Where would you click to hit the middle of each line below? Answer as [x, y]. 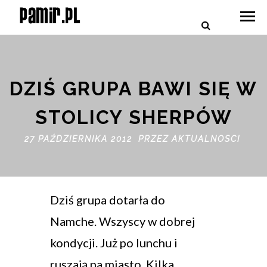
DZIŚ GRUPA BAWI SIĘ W [133, 89]
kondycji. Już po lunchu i [114, 243]
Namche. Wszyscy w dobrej [122, 221]
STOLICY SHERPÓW [133, 117]
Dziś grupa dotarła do [108, 200]
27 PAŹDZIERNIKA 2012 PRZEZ [98, 139]
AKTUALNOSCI [206, 139]
